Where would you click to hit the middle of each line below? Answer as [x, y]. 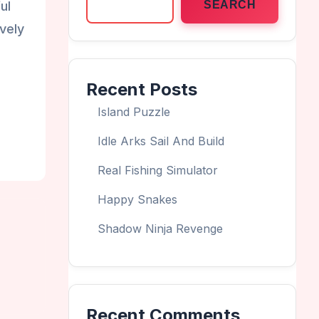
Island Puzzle [134, 112]
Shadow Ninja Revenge [160, 229]
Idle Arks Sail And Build [161, 141]
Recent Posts [142, 90]
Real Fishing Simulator [158, 171]
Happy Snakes [137, 200]
